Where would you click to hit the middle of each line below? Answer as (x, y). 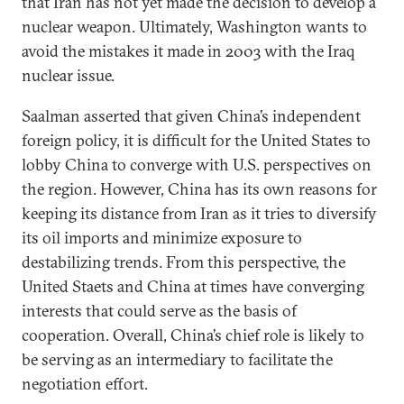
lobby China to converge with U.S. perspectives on (197, 165)
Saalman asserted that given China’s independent (191, 116)
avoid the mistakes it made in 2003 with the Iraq (188, 51)
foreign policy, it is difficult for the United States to (196, 140)
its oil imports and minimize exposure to (162, 238)
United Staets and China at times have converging (193, 286)
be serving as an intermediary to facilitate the (177, 359)
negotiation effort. (85, 384)
